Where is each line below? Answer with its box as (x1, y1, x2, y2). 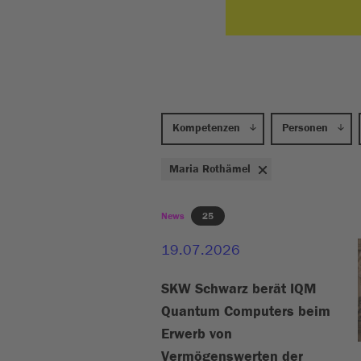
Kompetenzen (172, 122, 240, 135)
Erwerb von (161, 326, 232, 342)
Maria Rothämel (202, 163, 251, 176)
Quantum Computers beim (161, 303, 330, 320)
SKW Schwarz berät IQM (161, 280, 316, 297)
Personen (282, 122, 328, 135)
